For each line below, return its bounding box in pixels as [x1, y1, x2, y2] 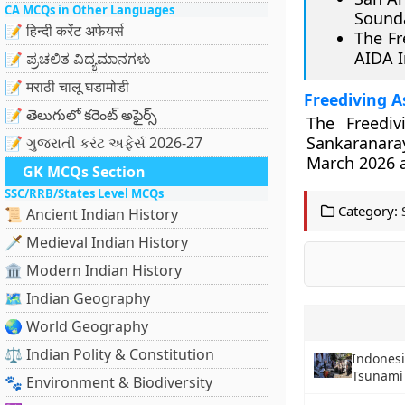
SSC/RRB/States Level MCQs [5, 185, 164, 202]
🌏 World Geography [5, 316, 148, 336]
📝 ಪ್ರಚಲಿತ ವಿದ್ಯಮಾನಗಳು [5, 49, 151, 69]
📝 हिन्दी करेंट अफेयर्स [5, 21, 124, 41]
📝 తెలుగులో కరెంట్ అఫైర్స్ [5, 105, 157, 125]
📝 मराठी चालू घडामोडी [5, 77, 129, 97]
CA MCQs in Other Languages [5, 2, 174, 18]
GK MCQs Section [23, 162, 146, 182]
